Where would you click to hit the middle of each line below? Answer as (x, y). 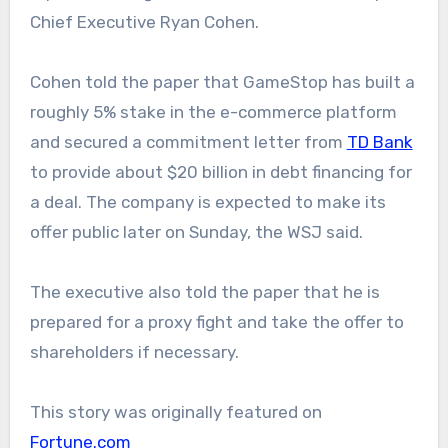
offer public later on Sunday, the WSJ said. (198, 232)
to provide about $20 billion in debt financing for (220, 172)
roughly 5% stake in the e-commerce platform (213, 112)
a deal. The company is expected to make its (207, 202)
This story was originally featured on (175, 412)
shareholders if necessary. (134, 352)
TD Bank (379, 142)
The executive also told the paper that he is (204, 292)
